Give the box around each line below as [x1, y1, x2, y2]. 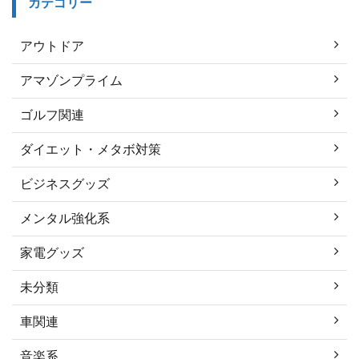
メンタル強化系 [20, 210, 110, 226]
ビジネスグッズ [20, 175, 110, 192]
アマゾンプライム [20, 72, 123, 88]
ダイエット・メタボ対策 [20, 141, 161, 157]
